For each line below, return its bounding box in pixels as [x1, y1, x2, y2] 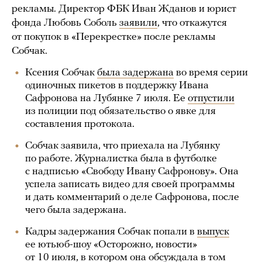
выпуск [197, 226, 229, 237]
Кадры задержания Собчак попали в [25, 226, 197, 237]
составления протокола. [25, 119, 135, 130]
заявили [119, 18, 157, 29]
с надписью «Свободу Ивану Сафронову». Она [25, 166, 239, 177]
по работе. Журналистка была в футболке [25, 153, 217, 164]
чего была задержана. [25, 205, 126, 216]
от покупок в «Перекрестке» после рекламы [12, 32, 215, 43]
